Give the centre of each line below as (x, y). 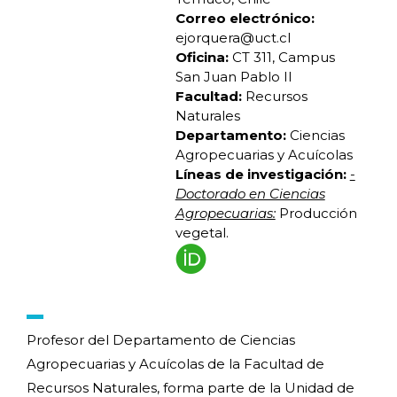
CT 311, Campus (281, 58)
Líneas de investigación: (261, 175)
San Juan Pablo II (234, 77)
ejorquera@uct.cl (233, 38)
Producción (318, 214)
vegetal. (202, 233)
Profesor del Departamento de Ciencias (161, 340)
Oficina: (202, 58)
